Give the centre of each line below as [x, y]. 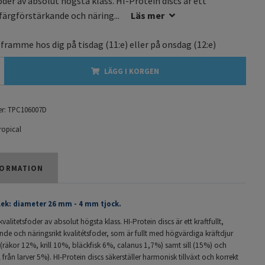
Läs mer [148, 15]
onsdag [177, 44]
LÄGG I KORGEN [132, 71]
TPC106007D [27, 109]
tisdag [91, 44]
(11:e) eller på [133, 44]
